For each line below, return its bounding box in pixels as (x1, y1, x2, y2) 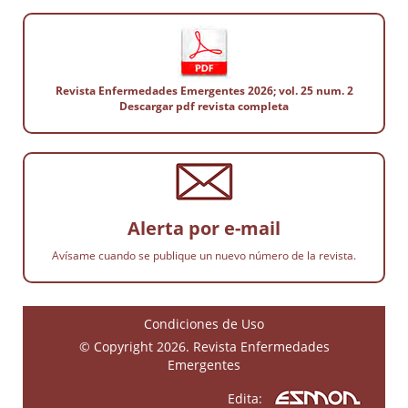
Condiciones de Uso (144, 314, 264, 332)
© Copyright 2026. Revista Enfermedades (78, 337, 330, 355)
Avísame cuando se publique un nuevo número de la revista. (52, 247, 356, 263)
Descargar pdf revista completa (119, 97, 289, 114)
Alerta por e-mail (127, 215, 280, 240)
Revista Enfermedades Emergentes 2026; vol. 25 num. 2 (55, 82, 353, 98)
